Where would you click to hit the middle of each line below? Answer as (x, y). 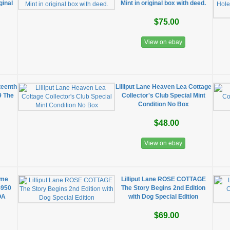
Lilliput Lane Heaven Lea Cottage (163, 87)
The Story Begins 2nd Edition (164, 188)
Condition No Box (163, 104)
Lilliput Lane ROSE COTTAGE (163, 179)
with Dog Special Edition (164, 197)
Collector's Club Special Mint (163, 95)
